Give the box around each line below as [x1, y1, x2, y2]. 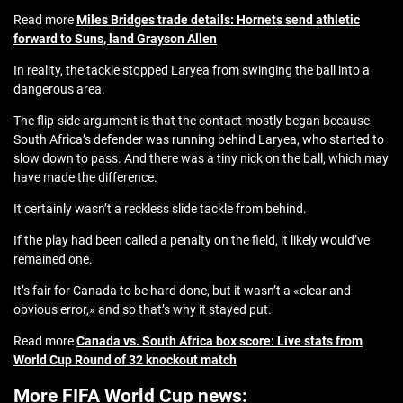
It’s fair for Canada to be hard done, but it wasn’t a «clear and [13, 283, 351, 299]
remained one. [13, 252, 93, 267]
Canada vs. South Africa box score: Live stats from [76, 334, 363, 349]
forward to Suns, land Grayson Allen [13, 31, 217, 47]
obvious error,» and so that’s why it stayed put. [13, 302, 272, 318]
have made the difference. [13, 170, 157, 185]
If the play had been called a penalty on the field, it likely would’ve [13, 233, 370, 248]
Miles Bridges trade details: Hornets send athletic [76, 13, 360, 28]
